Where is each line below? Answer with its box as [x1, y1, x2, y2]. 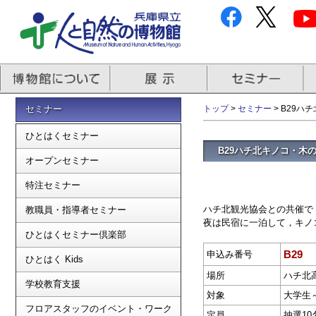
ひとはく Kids [25, 254, 83, 265]
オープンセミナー [25, 155, 99, 166]
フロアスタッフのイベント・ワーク [25, 303, 172, 314]
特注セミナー [25, 180, 80, 190]
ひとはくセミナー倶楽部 [25, 229, 126, 240]
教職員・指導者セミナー [25, 205, 126, 215]
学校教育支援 [25, 279, 80, 289]
